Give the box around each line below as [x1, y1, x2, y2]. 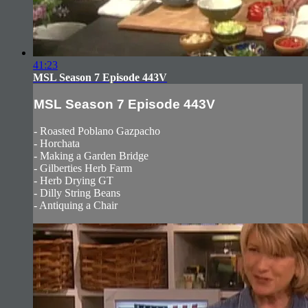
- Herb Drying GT [34, 174, 113, 186]
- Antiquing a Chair [34, 199, 118, 211]
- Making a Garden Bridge [34, 149, 148, 162]
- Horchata [34, 137, 80, 149]
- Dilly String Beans [34, 186, 120, 199]
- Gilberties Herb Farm [34, 162, 132, 174]
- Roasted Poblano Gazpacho [34, 124, 160, 137]
